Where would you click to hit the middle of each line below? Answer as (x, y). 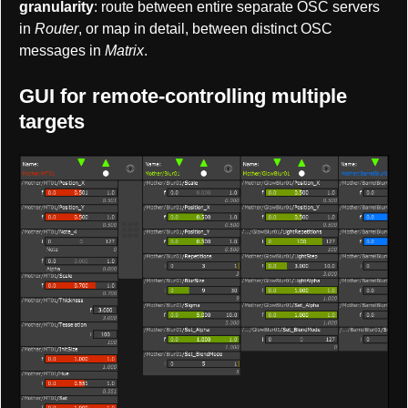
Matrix (124, 51)
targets (52, 122)
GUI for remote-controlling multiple (183, 97)
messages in (62, 51)
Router (56, 29)
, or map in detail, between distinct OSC (205, 29)
